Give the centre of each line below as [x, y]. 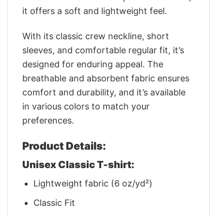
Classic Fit [54, 203]
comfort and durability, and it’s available [104, 93]
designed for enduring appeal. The [93, 64]
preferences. [48, 121]
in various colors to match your [86, 107]
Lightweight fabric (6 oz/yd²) [93, 184]
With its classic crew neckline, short [96, 36]
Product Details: [64, 146]
